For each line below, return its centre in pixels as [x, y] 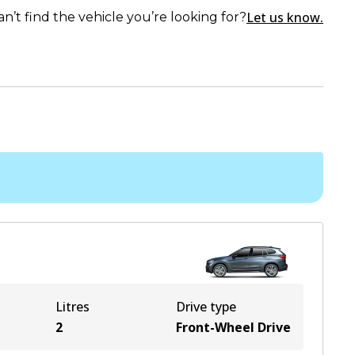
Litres [73, 307]
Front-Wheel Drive [233, 327]
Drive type [206, 307]
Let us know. [285, 17]
